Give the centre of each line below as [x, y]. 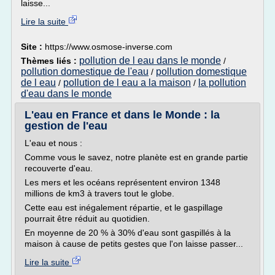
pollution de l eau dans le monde [150, 60]
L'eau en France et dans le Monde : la [122, 115]
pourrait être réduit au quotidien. [87, 219]
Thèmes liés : [50, 61]
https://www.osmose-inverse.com [109, 47]
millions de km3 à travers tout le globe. [99, 193]
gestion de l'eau [66, 126]
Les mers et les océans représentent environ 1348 [122, 182]
